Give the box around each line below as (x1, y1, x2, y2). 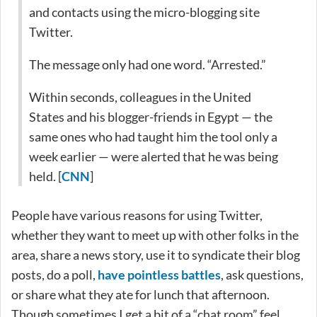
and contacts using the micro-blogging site (29, 4, 260, 20)
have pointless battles (98, 266, 221, 282)
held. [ (29, 168, 62, 184)
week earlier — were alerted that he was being (29, 148, 278, 164)
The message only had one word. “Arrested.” (29, 56, 266, 72)
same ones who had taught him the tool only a (29, 128, 277, 144)
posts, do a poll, (11, 266, 98, 282)
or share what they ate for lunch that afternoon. (11, 286, 270, 302)
